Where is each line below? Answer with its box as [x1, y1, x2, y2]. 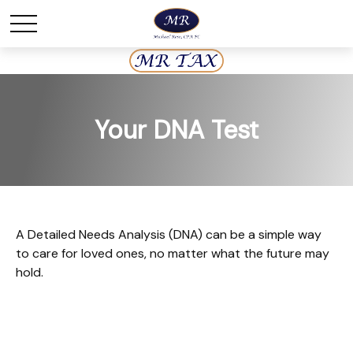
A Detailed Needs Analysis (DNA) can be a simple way [16, 226, 321, 243]
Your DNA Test [95, 113, 258, 147]
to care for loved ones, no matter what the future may [16, 245, 329, 262]
